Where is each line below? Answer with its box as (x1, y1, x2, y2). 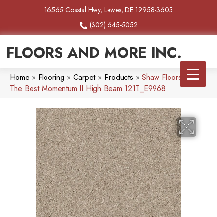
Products (104, 72, 133, 83)
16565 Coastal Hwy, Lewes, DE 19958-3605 (44, 5, 173, 15)
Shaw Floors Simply (142, 72, 204, 83)
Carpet (73, 72, 95, 83)
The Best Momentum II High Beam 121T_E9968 (10, 83, 166, 94)
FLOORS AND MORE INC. (6, 42, 182, 63)
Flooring (38, 72, 64, 83)
